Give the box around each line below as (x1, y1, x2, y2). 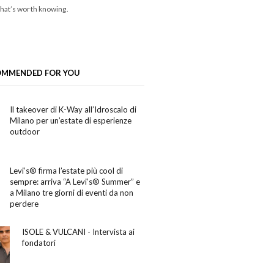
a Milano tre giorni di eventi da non (10, 187, 133, 198)
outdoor (10, 126, 40, 136)
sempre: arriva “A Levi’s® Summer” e (10, 176, 140, 187)
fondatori (21, 237, 56, 248)
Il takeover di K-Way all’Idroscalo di (10, 104, 136, 114)
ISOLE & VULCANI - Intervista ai (21, 226, 135, 237)
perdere (10, 198, 39, 209)
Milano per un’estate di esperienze (10, 115, 131, 125)
